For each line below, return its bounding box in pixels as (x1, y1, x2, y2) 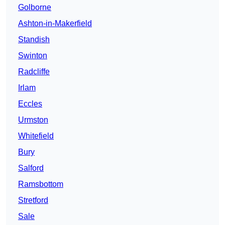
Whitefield (18, 132, 54, 141)
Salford (18, 164, 44, 173)
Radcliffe (18, 67, 50, 76)
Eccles (18, 99, 42, 108)
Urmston (18, 116, 48, 125)
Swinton (18, 51, 47, 60)
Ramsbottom (18, 180, 63, 189)
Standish (18, 35, 50, 44)
